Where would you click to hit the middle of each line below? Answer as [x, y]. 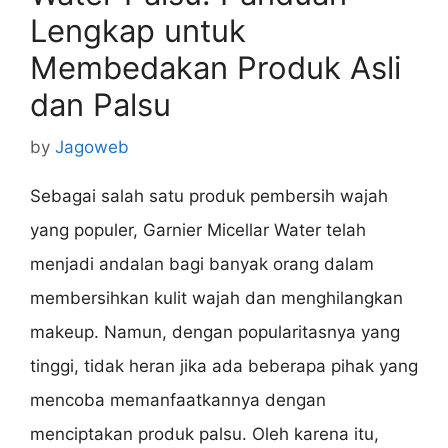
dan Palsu [100, 105]
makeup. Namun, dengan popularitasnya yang [215, 331]
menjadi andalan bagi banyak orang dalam [202, 263]
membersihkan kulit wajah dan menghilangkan [216, 297]
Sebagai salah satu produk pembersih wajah [209, 195]
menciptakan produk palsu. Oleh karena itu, [204, 433]
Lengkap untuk [138, 31]
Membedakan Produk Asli [215, 68]
